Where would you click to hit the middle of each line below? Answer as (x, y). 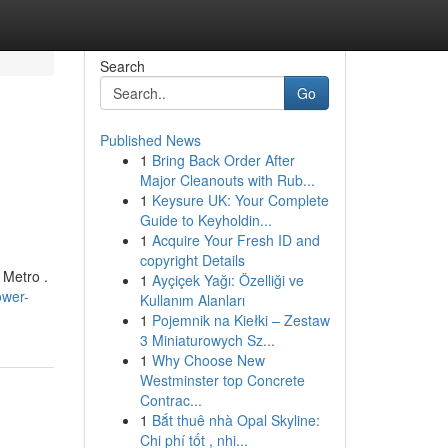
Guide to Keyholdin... (205, 220)
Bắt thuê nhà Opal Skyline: (235, 420)
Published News (150, 140)
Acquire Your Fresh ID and (235, 240)
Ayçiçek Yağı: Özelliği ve (227, 280)
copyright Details (192, 260)
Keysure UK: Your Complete (240, 200)
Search (122, 66)
